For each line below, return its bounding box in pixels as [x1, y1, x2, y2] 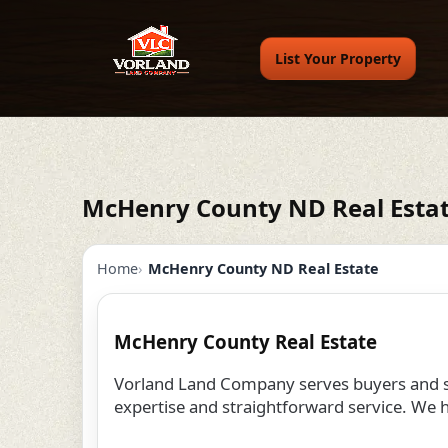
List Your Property [274, 48, 401, 68]
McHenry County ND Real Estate [148, 259, 379, 279]
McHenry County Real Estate [114, 328, 377, 354]
